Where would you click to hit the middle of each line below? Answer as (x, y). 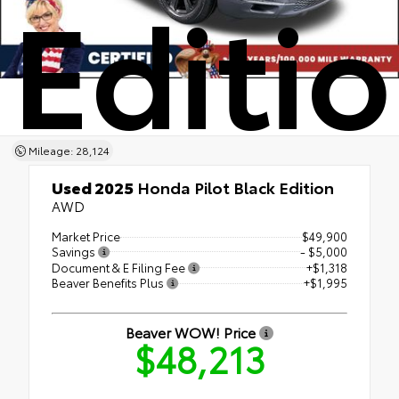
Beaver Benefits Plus (109, 283)
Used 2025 (93, 187)
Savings (75, 251)
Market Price (86, 236)
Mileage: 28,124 (67, 150)
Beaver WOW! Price (192, 332)
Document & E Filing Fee (120, 267)
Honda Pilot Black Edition (234, 187)
